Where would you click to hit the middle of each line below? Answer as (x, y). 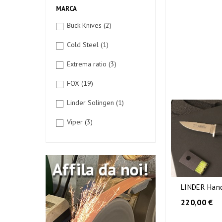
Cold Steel (84, 45)
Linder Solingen (91, 103)
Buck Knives (85, 25)
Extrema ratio (88, 64)
